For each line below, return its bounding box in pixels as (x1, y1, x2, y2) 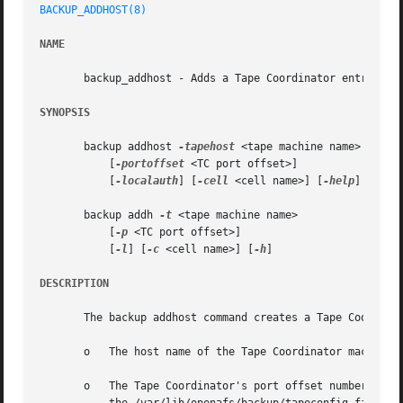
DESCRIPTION (40, 277, 110, 291)
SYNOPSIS (40, 106, 91, 120)
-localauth (115, 175, 179, 188)
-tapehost (178, 140, 236, 154)
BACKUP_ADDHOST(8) (40, 4, 148, 17)
